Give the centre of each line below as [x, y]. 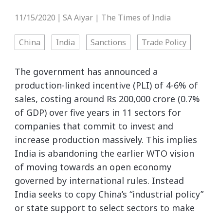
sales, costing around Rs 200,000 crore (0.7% [107, 99]
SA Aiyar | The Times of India [117, 18]
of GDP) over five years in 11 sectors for [98, 112]
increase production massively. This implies [106, 140]
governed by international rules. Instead [99, 181]
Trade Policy [164, 42]
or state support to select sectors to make [105, 208]
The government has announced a [86, 72]
